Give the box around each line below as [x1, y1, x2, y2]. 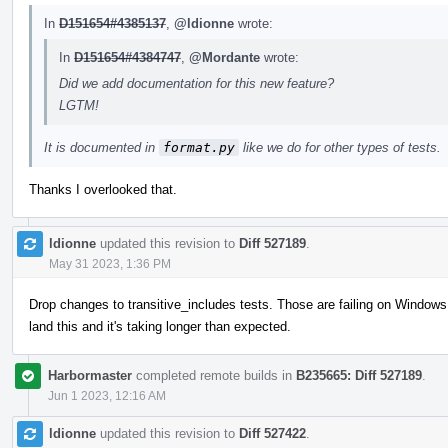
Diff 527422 [239, 425, 306, 441]
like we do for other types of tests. [239, 139, 441, 155]
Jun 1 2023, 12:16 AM [48, 388, 166, 403]
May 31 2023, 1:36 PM [49, 256, 171, 271]
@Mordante [189, 49, 260, 65]
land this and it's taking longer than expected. [29, 318, 291, 334]
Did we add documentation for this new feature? [59, 75, 334, 91]
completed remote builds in [132, 367, 296, 383]
